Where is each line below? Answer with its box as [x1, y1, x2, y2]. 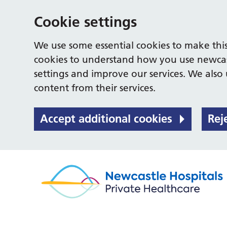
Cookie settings [34, 13, 137, 30]
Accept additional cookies [40, 111, 173, 126]
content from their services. [34, 82, 156, 94]
